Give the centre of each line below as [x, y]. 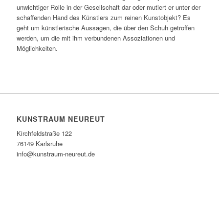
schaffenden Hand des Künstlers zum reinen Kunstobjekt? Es [103, 17]
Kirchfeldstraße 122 [44, 133]
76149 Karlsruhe [39, 143]
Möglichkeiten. [37, 48]
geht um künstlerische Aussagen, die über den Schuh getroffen [105, 27]
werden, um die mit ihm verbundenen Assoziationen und [96, 38]
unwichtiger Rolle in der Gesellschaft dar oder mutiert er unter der [108, 7]
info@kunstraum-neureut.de [55, 153]
